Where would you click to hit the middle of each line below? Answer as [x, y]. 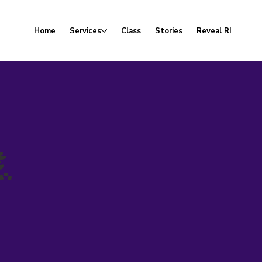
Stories [169, 31]
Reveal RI [214, 31]
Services [86, 31]
